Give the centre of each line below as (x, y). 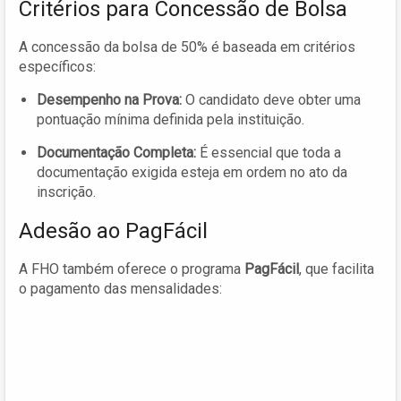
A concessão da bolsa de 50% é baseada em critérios (187, 47)
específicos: (57, 67)
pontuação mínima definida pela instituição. (171, 120)
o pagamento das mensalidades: (120, 289)
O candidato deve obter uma (271, 100)
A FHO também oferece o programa (132, 269)
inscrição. (66, 192)
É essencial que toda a (269, 153)
